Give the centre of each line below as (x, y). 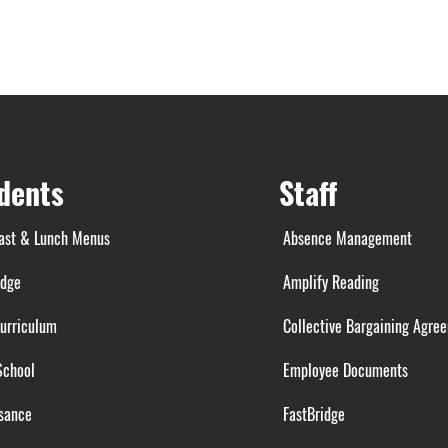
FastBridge (313, 414)
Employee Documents (343, 370)
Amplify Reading (328, 282)
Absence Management (347, 238)
